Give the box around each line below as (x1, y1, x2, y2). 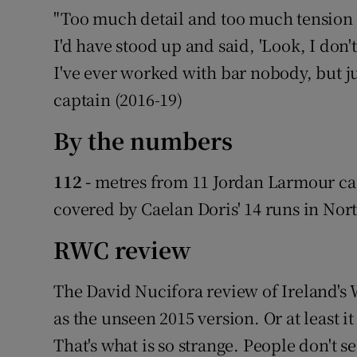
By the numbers (53, 124, 233, 157)
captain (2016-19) (53, 88, 182, 112)
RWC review (53, 233, 191, 266)
